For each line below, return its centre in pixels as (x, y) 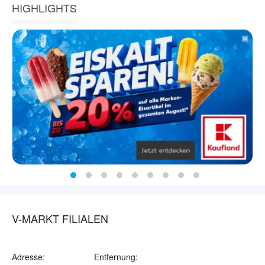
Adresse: (28, 257)
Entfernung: (116, 257)
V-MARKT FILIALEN (60, 219)
